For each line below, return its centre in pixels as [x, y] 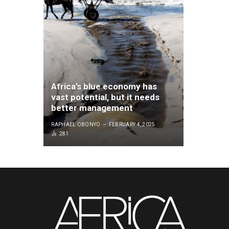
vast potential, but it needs [106, 97]
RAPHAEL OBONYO [76, 124]
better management [92, 108]
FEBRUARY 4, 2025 [132, 124]
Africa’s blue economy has [104, 86]
